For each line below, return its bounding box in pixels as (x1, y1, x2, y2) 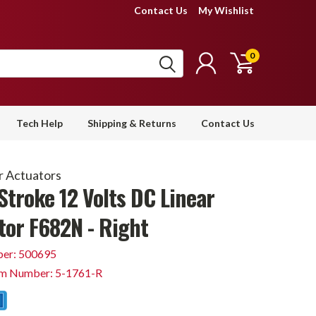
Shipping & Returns (87, 117, 176, 129)
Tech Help (16, 117, 63, 129)
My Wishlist (198, 4, 254, 16)
